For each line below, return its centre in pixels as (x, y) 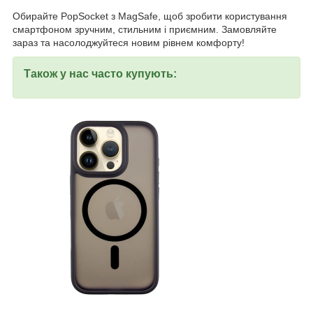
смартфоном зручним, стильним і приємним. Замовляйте (145, 29)
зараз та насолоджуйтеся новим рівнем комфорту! (129, 42)
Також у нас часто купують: (100, 73)
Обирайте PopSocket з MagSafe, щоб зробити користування (150, 16)
